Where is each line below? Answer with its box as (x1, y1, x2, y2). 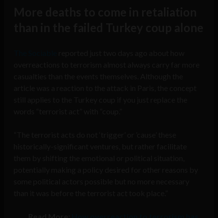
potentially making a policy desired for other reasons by (14, 165, 198, 175)
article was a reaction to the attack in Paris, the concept (14, 83, 197, 93)
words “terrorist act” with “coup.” (14, 107, 122, 116)
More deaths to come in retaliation (14, 5, 197, 19)
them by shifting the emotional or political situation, (14, 153, 184, 163)
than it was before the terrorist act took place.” (14, 188, 168, 198)
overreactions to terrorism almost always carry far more (14, 60, 200, 70)
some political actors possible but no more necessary (14, 177, 189, 186)
